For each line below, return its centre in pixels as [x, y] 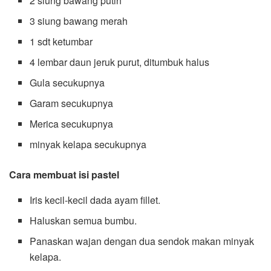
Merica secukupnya [72, 123]
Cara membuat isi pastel [64, 174]
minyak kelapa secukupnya [88, 144]
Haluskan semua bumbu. [83, 220]
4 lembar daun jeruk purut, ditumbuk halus [120, 62]
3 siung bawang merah [79, 21]
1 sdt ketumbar [61, 41]
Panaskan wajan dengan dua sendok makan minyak [142, 241]
